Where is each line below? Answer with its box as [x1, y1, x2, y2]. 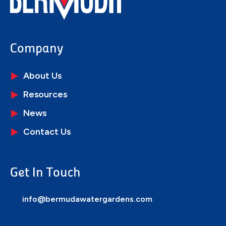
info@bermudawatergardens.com [20, 194, 152, 204]
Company [10, 42, 64, 55]
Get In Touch [10, 166, 81, 180]
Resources [23, 88, 67, 99]
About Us [23, 70, 62, 81]
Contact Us [23, 126, 71, 137]
